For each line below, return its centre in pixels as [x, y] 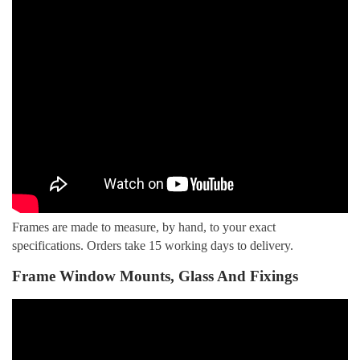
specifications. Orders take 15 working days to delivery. [154, 245]
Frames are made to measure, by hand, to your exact [144, 227]
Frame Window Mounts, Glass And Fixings [155, 276]
